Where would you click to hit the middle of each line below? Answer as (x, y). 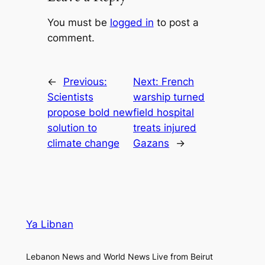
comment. (71, 38)
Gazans (151, 143)
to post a (176, 22)
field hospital (164, 112)
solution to (72, 127)
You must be (78, 22)
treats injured (165, 127)
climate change (83, 143)
